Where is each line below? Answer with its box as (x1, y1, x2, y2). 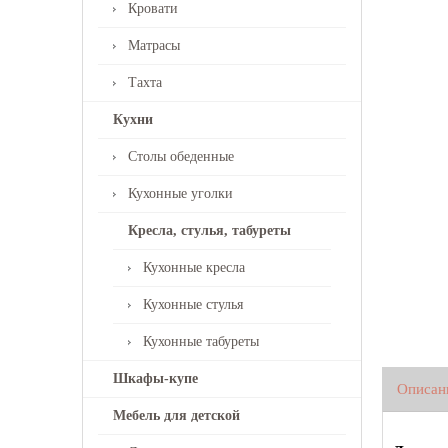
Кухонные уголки (128, 186, 233, 201)
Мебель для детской (113, 408, 240, 423)
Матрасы (128, 38, 180, 53)
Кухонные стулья (143, 297, 243, 312)
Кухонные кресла (143, 260, 245, 275)
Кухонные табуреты (143, 334, 259, 349)
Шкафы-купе (113, 371, 198, 386)
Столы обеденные (128, 149, 234, 164)
